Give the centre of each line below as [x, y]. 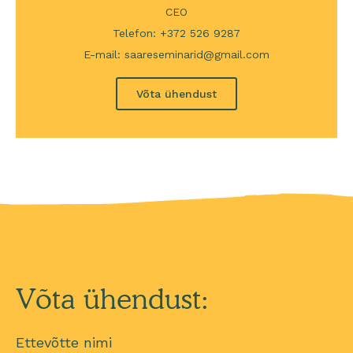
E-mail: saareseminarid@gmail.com [176, 54]
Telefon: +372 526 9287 [176, 33]
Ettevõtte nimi [64, 342]
